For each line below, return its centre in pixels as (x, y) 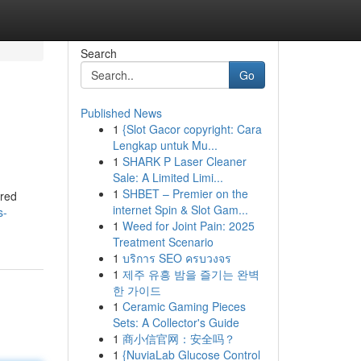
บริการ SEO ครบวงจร (176, 258)
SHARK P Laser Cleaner (184, 161)
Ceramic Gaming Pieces (184, 306)
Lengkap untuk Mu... (165, 145)
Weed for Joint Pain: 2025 (188, 226)
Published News (121, 113)
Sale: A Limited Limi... (168, 177)
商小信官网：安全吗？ (178, 338)
